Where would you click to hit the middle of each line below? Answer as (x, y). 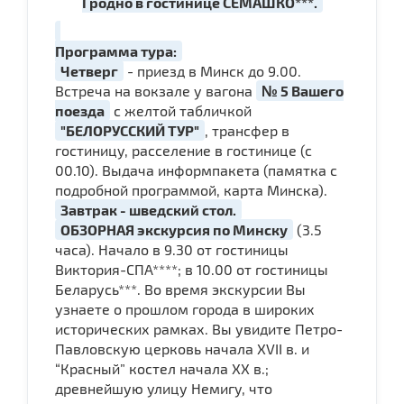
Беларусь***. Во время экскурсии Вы (180, 289)
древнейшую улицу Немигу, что (164, 388)
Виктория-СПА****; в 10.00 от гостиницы (192, 269)
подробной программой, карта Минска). (191, 189)
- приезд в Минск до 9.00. (212, 70)
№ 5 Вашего (303, 90)
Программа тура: (116, 50)
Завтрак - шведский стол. (148, 209)
